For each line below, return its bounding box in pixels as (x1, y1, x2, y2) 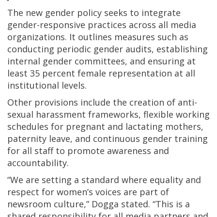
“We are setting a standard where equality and (7, 174, 201, 186)
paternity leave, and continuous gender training (7, 133, 208, 145)
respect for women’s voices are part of (7, 186, 169, 198)
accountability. (7, 157, 69, 169)
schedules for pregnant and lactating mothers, (7, 121, 203, 133)
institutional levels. (7, 79, 87, 92)
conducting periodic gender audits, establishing (7, 43, 208, 55)
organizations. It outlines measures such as (7, 31, 188, 43)
